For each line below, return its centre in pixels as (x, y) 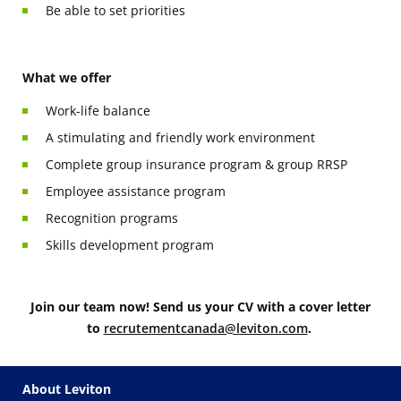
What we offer (67, 77)
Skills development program (130, 244)
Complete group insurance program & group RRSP (198, 164)
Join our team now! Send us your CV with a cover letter (200, 306)
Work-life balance (98, 110)
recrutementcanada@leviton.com (205, 328)
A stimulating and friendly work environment (182, 137)
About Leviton (67, 388)
